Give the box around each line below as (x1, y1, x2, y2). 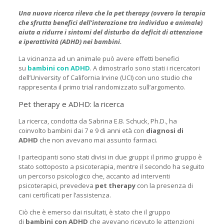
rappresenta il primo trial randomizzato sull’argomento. (18, 82, 185, 92)
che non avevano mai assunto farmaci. (37, 135, 157, 145)
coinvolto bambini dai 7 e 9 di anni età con (18, 126, 146, 135)
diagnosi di (145, 126, 183, 135)
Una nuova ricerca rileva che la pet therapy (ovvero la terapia (18, 8, 205, 18)
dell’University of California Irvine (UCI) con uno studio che (18, 73, 192, 82)
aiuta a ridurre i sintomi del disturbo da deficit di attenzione (18, 27, 202, 37)
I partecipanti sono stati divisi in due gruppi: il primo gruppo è (18, 152, 202, 162)
